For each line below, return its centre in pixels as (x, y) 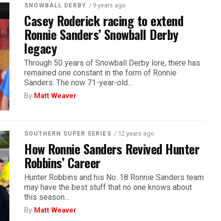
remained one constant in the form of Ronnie (101, 73)
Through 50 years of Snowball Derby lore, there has (112, 63)
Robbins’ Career (62, 162)
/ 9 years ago (107, 5)
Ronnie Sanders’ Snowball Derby (101, 34)
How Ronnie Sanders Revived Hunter (112, 148)
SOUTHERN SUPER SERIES (68, 133)
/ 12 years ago (134, 133)
